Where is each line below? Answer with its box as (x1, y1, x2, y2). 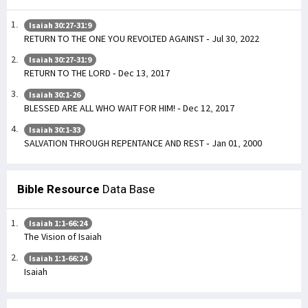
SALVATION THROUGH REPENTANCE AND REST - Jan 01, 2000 (24, 136, 262, 149)
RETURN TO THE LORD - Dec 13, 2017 (24, 67, 170, 80)
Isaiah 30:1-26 (29, 89, 80, 100)
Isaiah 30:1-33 (29, 124, 80, 135)
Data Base (100, 181, 155, 196)
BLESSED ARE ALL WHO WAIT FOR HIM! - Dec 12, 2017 (24, 102, 234, 115)
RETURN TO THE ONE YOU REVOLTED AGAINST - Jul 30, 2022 (24, 32, 259, 45)
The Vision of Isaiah (24, 230, 102, 243)
